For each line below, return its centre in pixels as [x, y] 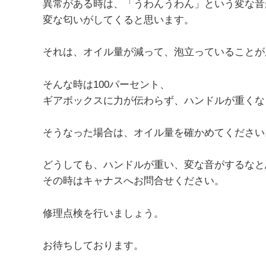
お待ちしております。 [93, 245]
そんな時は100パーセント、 [106, 84]
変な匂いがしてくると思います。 [118, 20]
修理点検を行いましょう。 [103, 213]
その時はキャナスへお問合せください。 [134, 181]
